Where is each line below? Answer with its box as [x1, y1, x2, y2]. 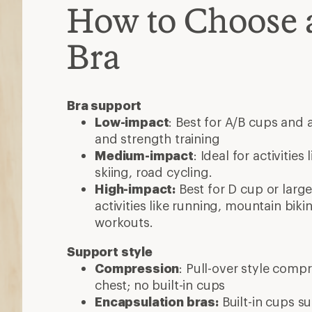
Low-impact [95, 114, 169, 130]
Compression [95, 260, 180, 276]
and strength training [95, 131, 220, 146]
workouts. [95, 214, 153, 230]
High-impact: [95, 181, 176, 196]
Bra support [67, 97, 142, 113]
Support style [67, 244, 153, 259]
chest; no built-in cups [95, 277, 226, 292]
